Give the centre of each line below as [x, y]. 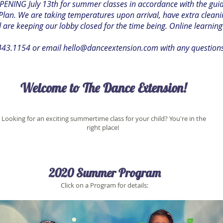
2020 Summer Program [105, 173]
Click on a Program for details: [105, 185]
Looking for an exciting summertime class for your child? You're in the [104, 118]
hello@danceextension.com [111, 48]
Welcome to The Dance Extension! [104, 88]
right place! [104, 127]
